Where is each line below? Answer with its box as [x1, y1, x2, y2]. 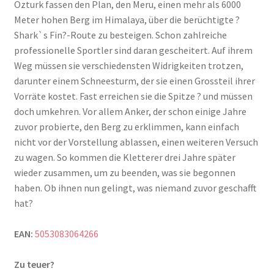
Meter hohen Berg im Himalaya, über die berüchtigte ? [13, 13, 240, 26]
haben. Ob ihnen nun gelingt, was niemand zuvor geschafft [13, 182, 256, 194]
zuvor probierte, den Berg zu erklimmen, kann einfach [13, 120, 239, 133]
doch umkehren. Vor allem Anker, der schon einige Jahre [13, 105, 246, 118]
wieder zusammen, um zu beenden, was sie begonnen [13, 166, 235, 179]
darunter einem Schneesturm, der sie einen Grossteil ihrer [13, 75, 255, 87]
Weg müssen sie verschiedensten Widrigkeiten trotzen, [13, 59, 243, 72]
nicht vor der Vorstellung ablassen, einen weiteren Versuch [13, 136, 258, 149]
